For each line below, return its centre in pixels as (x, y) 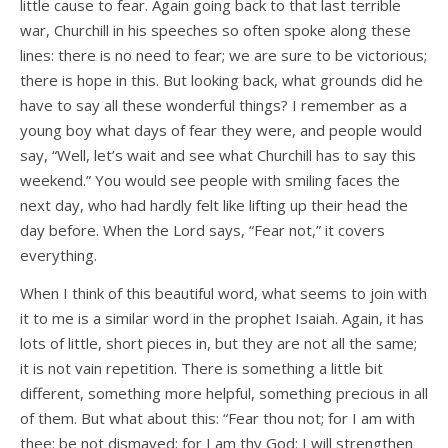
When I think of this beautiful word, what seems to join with (223, 293)
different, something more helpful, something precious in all (224, 393)
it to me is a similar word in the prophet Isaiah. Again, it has (222, 318)
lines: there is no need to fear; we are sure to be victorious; (223, 55)
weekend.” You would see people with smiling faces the (210, 180)
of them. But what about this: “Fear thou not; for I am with (217, 418)
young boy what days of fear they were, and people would (221, 130)
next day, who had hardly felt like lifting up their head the (214, 205)
